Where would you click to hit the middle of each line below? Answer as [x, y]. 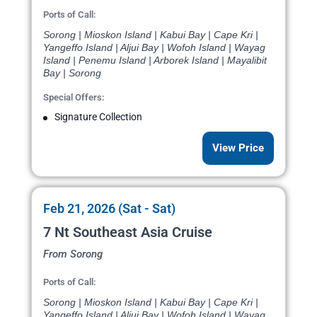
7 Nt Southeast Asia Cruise [128, 232]
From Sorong [73, 254]
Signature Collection [98, 117]
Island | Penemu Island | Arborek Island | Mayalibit [155, 60]
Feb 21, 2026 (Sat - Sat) [109, 209]
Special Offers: [74, 98]
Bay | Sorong [72, 73]
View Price [238, 148]
